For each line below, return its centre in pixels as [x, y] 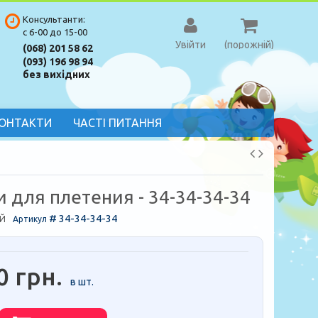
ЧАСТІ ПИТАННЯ [117, 123]
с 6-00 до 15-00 [55, 32]
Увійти [190, 45]
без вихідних [56, 75]
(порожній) [249, 45]
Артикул [30, 219]
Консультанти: [54, 19]
